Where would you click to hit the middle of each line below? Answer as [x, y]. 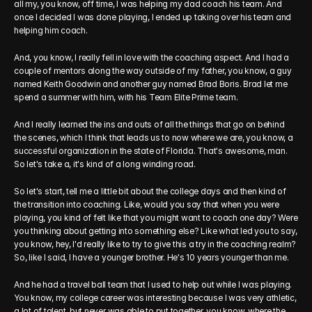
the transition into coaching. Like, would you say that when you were [147, 204]
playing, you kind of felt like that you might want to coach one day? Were [156, 218]
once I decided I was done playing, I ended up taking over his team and [153, 17]
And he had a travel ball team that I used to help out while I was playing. [153, 284]
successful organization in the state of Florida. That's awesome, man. [151, 151]
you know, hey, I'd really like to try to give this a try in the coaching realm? [155, 244]
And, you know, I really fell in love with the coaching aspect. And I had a [152, 57]
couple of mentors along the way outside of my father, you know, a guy [153, 71]
